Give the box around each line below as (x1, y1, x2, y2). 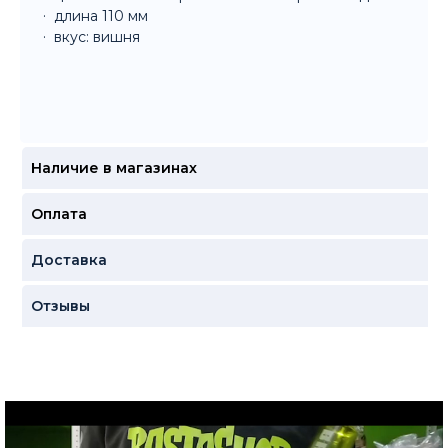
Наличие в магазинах (30, 158, 197, 177)
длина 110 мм (54, 6, 148, 25)
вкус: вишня (54, 27, 140, 46)
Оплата (30, 204, 87, 223)
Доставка (30, 250, 107, 269)
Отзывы (30, 296, 90, 315)
